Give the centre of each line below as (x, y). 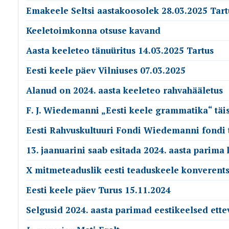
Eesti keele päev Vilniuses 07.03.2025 (106, 70)
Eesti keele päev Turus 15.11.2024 (98, 190)
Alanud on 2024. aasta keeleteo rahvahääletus (124, 90)
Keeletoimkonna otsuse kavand (93, 30)
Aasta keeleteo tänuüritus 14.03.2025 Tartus (120, 50)
